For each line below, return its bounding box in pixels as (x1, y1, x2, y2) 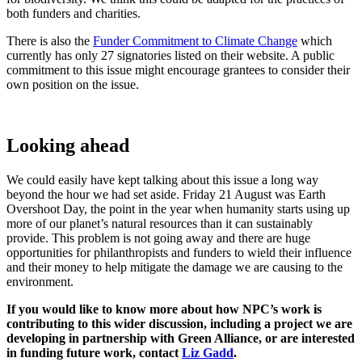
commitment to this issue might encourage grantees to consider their (6, 62, 350, 77)
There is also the (6, 33, 93, 48)
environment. (6, 275, 74, 289)
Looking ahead (6, 135, 129, 157)
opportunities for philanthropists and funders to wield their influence (6, 246, 351, 260)
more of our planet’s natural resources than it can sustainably (6, 217, 313, 231)
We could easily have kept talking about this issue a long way (6, 173, 318, 187)
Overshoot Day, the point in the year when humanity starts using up (6, 202, 350, 217)
